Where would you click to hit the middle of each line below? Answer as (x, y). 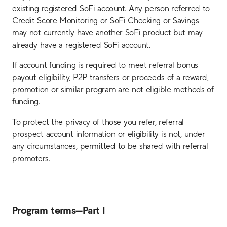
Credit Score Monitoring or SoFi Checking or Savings (106, 21)
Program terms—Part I (59, 211)
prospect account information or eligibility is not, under (109, 134)
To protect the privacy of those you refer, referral (98, 122)
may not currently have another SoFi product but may (107, 33)
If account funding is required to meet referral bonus (105, 65)
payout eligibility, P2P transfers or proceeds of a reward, (110, 77)
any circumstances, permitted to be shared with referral (110, 146)
